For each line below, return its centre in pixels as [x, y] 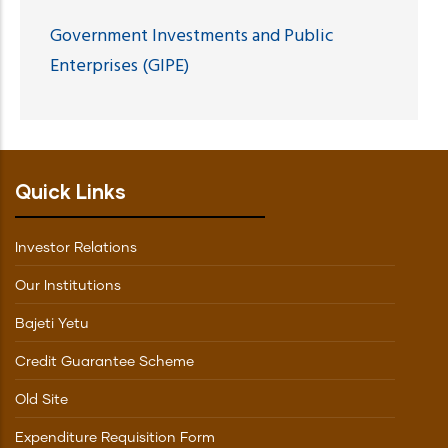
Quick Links [70, 190]
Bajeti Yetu [52, 323]
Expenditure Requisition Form [115, 437]
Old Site [41, 399]
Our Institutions [68, 285]
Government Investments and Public [192, 36]
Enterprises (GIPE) [119, 66]
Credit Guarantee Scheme [104, 361]
